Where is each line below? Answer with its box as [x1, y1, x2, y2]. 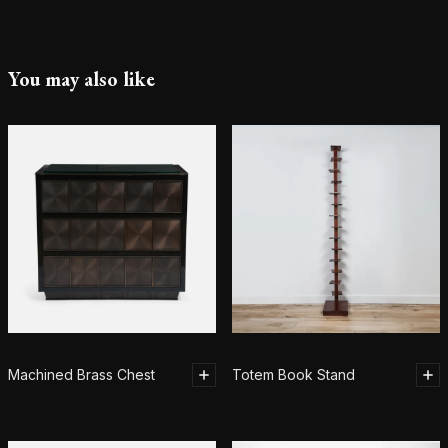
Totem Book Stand [232, 366, 355, 384]
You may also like [8, 65, 155, 92]
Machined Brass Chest [8, 366, 155, 384]
